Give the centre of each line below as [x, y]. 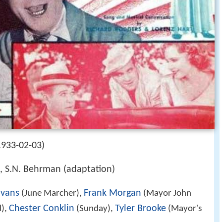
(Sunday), [95, 209]
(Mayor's [184, 209]
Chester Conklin [42, 209]
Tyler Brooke [140, 209]
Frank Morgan [112, 194]
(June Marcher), [52, 194]
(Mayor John [166, 194]
